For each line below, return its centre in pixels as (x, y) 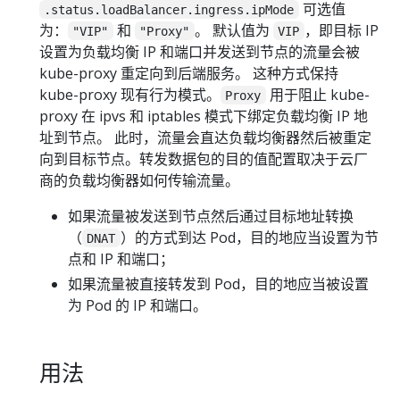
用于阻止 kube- (317, 94)
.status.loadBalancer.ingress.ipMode (169, 9)
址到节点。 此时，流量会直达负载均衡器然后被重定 (205, 137)
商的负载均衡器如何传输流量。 (139, 180)
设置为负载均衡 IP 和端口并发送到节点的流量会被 (200, 51)
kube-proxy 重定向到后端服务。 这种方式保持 (189, 73)
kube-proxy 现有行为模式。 (130, 94)
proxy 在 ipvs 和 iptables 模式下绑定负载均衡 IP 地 (204, 116)
